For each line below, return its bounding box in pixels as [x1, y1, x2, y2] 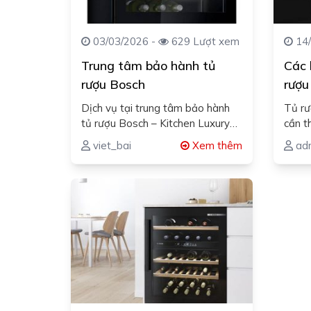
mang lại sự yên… [81, 131, 164, 145]
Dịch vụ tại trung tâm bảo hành [81, 101, 230, 115]
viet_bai [90, 138, 131, 152]
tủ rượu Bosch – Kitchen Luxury [81, 116, 230, 130]
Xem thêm [190, 138, 243, 152]
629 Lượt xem [169, 34, 239, 48]
